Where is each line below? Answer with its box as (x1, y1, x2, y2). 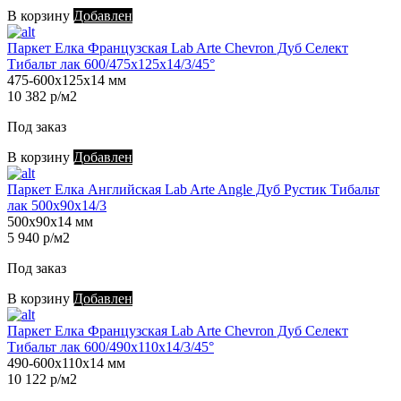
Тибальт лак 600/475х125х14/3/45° (7, 56, 215, 73)
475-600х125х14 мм (7, 73, 126, 89)
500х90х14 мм (7, 214, 93, 230)
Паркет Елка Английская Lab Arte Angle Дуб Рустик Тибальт (7, 182, 380, 198)
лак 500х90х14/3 (7, 198, 107, 214)
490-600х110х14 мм (7, 355, 125, 371)
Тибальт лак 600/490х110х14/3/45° (7, 339, 214, 355)
